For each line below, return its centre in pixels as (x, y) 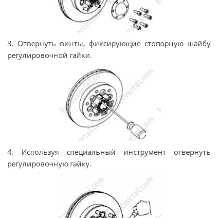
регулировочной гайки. (50, 55)
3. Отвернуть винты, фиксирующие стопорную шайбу (109, 44)
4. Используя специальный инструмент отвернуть (109, 152)
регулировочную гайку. (49, 164)
